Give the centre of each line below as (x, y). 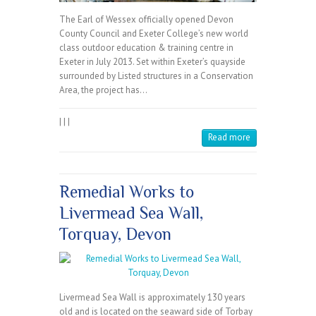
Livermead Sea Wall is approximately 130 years (152, 298)
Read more (229, 138)
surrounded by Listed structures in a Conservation (156, 76)
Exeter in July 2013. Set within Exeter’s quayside (152, 62)
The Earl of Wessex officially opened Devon (146, 20)
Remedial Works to (127, 192)
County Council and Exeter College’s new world (154, 34)
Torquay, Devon (115, 234)
